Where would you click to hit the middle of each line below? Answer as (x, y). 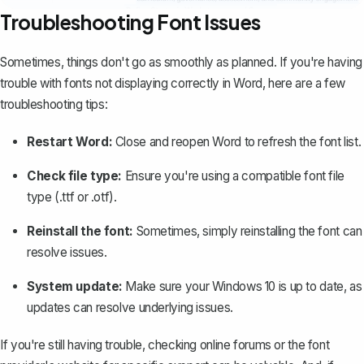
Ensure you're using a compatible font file (233, 176)
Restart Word (68, 142)
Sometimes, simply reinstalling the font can (247, 232)
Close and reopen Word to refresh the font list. (237, 142)
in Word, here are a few (282, 84)
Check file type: (75, 176)
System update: (75, 287)
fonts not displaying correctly (142, 84)
